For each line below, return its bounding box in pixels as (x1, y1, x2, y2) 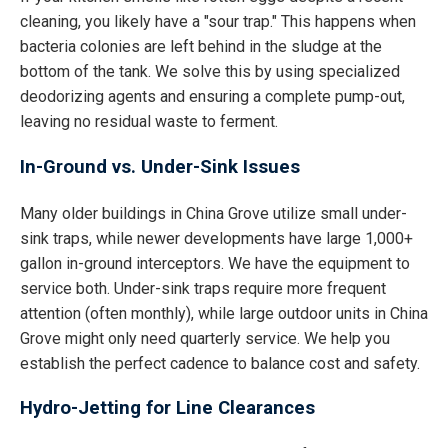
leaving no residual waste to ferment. (20, 112, 278, 132)
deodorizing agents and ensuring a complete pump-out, (20, 87, 405, 107)
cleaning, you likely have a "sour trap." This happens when (20, 12, 416, 32)
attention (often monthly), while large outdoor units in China (20, 303, 428, 323)
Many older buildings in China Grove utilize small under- (20, 203, 407, 223)
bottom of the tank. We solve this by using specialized (20, 62, 400, 82)
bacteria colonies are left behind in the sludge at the (20, 37, 382, 57)
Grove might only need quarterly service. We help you (20, 328, 390, 348)
